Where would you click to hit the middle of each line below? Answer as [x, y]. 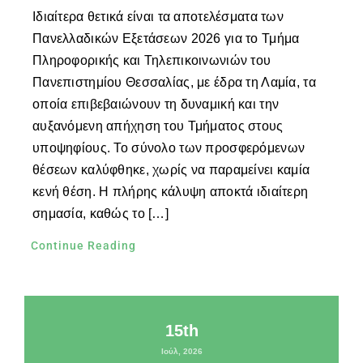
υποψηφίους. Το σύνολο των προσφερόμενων [169, 148]
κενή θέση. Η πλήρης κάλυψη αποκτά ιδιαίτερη [170, 192]
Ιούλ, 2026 [181, 352]
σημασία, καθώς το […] [100, 214]
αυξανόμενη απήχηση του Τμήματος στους [158, 126]
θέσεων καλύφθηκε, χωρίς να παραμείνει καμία [171, 170]
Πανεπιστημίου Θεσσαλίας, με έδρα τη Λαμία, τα [174, 83]
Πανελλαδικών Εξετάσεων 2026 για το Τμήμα [166, 39]
